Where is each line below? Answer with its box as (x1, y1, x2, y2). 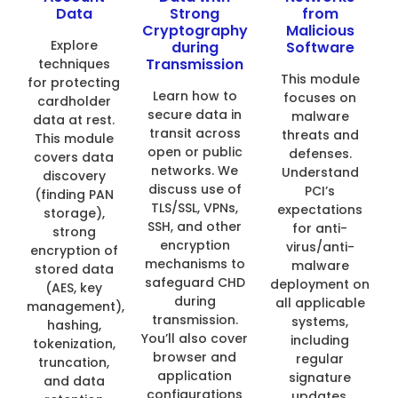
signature (289, 369, 352, 387)
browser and (153, 348, 237, 367)
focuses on (283, 89, 357, 107)
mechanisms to (144, 255, 245, 274)
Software (285, 37, 354, 59)
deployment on (270, 275, 370, 294)
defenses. (288, 145, 352, 163)
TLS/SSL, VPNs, (151, 199, 239, 218)
